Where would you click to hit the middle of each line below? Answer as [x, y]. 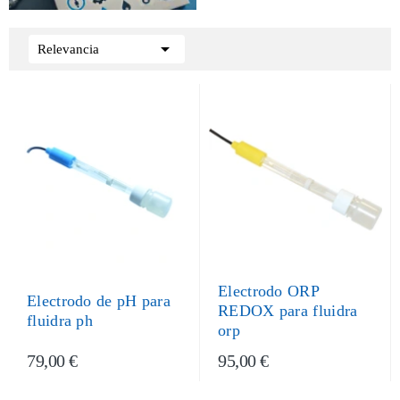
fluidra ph [60, 321]
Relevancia [68, 49]
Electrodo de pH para [99, 301]
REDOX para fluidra [288, 311]
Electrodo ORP [268, 291]
